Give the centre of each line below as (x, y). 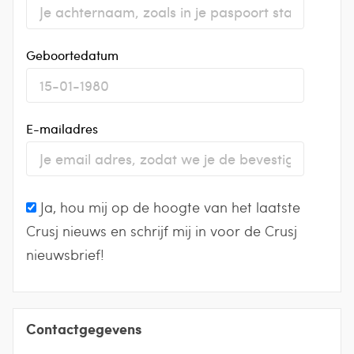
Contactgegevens (84, 328)
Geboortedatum (72, 55)
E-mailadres (62, 128)
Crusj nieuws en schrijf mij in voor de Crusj (162, 230)
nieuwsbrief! (65, 254)
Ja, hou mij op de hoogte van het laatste (170, 206)
